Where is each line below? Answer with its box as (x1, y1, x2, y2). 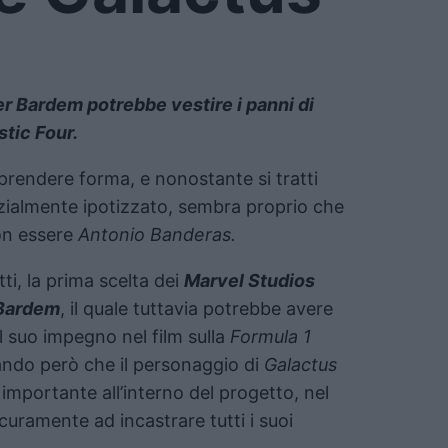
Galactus (264, 353, 337, 375)
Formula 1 (230, 325, 311, 347)
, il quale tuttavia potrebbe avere (60, 297, 333, 319)
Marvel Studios (184, 269, 315, 291)
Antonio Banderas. (78, 223, 236, 245)
